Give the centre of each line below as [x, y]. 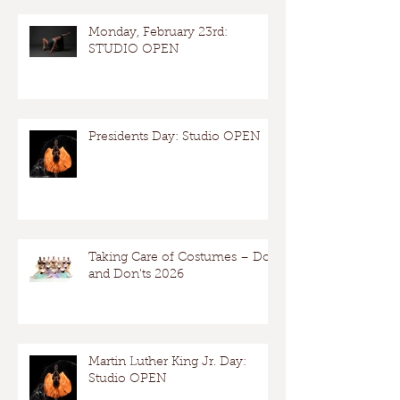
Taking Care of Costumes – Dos [182, 258]
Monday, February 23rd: [158, 33]
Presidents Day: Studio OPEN [175, 137]
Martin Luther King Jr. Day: [167, 362]
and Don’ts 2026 [136, 275]
